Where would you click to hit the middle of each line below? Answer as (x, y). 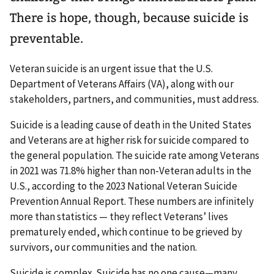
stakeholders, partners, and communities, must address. (135, 99)
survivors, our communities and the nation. (103, 247)
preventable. (46, 38)
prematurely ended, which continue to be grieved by (126, 231)
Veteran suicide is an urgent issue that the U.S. (111, 68)
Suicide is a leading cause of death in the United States (131, 124)
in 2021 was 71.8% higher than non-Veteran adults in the (131, 170)
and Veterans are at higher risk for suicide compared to (129, 140)
